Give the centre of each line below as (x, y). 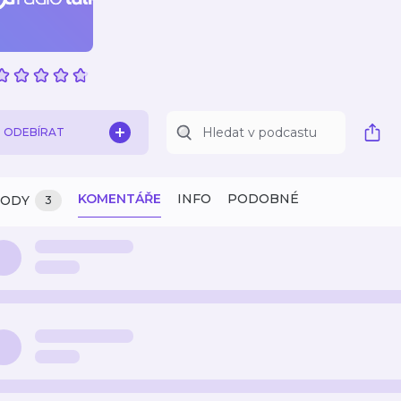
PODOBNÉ (263, 199)
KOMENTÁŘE (119, 199)
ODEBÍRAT (34, 132)
